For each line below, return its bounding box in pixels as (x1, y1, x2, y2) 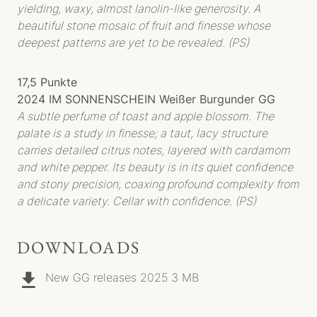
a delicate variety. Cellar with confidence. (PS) (17, 194, 256, 208)
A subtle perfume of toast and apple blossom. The (17, 109, 274, 123)
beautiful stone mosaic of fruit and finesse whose (17, 18, 270, 33)
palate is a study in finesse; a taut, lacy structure (17, 126, 267, 140)
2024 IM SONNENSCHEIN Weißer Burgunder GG (17, 92, 275, 106)
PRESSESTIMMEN (114, 176, 203, 191)
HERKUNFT (127, 37, 190, 52)
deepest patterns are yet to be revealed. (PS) (17, 35, 249, 50)
